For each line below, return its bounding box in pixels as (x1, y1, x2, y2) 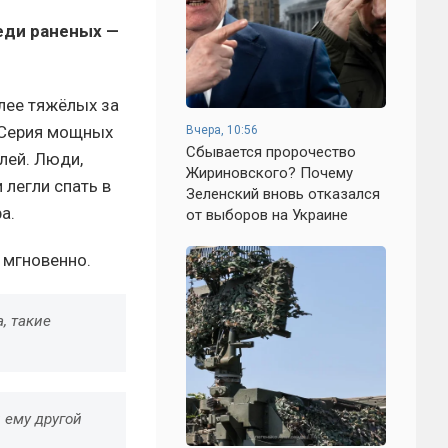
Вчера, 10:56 (186, 123, 258, 137)
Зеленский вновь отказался (186, 185, 380, 203)
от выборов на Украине (186, 206, 348, 224)
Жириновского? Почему (186, 164, 353, 182)
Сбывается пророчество (186, 143, 356, 161)
